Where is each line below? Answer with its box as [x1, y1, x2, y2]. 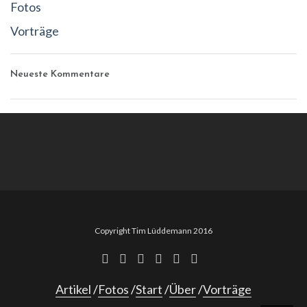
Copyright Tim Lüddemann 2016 [95, 225, 212, 236]
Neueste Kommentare [10, 69, 110, 80]
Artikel [56, 282, 91, 297]
